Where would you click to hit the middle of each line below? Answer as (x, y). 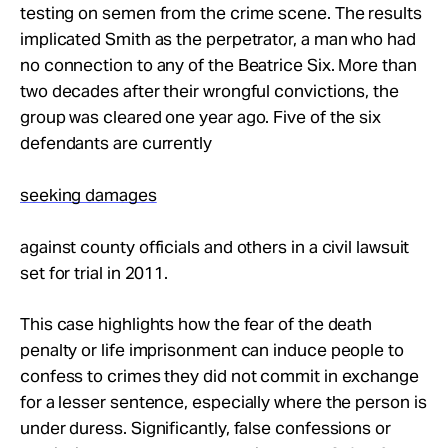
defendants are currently (116, 143)
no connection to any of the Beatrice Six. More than (218, 65)
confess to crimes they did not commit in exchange (219, 376)
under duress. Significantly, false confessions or (205, 428)
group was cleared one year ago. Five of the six (201, 117)
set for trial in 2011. (94, 273)
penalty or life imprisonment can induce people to (212, 350)
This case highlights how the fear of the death (196, 324)
